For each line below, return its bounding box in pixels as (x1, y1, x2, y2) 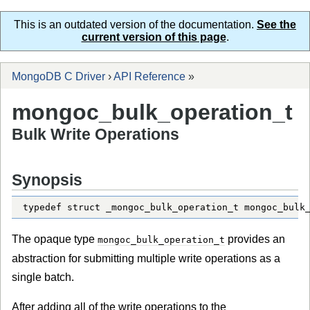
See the (257, 19, 296, 30)
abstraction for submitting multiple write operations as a (12, 252, 280, 264)
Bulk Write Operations (12, 125, 179, 144)
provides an (225, 232, 285, 245)
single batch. (12, 271, 74, 283)
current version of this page (81, 31, 226, 43)
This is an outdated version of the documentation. (14, 19, 257, 30)
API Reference (113, 71, 185, 83)
